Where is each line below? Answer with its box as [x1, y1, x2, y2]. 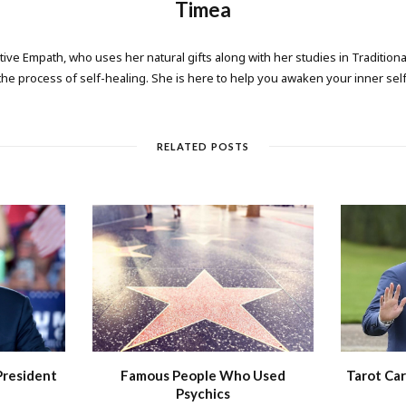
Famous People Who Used [120, 367, 285, 384]
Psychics [175, 385, 230, 402]
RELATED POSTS [156, 140, 250, 152]
